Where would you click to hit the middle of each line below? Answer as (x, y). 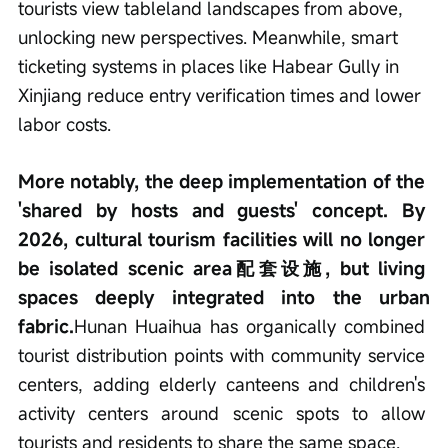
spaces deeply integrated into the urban (226, 297)
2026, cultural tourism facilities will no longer (224, 239)
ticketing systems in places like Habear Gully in (211, 66)
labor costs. (64, 124)
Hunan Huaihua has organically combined (252, 326)
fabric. (46, 326)
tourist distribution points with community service (224, 355)
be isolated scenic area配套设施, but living (224, 268)
